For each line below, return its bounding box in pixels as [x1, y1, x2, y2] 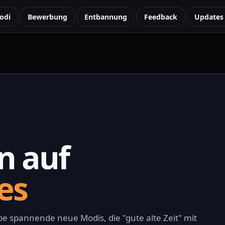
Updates [194, 12, 223, 22]
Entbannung [84, 12, 127, 22]
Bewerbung [28, 12, 67, 22]
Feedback [144, 12, 177, 22]
